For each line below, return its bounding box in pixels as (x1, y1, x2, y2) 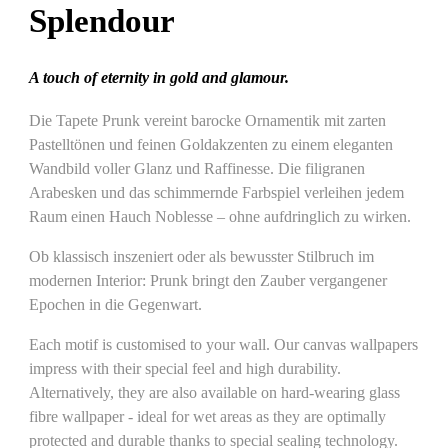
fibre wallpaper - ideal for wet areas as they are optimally (29, 408, 387, 427)
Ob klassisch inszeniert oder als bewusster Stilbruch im (29, 248, 375, 267)
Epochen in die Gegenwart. (29, 296, 203, 315)
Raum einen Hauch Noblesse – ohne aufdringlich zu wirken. (29, 207, 412, 226)
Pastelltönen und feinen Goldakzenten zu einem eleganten (29, 135, 394, 154)
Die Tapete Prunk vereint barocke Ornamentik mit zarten (29, 111, 387, 130)
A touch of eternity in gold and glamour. (29, 67, 290, 87)
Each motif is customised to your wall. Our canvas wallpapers (29, 336, 419, 355)
